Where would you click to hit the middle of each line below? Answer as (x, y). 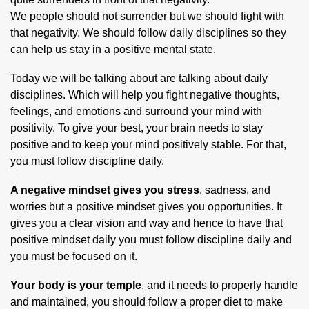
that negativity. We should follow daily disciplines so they (148, 32)
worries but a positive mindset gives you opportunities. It (146, 206)
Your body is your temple (76, 285)
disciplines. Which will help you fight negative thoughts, (145, 94)
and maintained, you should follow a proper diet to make (147, 301)
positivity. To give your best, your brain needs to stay (137, 128)
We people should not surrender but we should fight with (147, 16)
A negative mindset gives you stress (105, 190)
